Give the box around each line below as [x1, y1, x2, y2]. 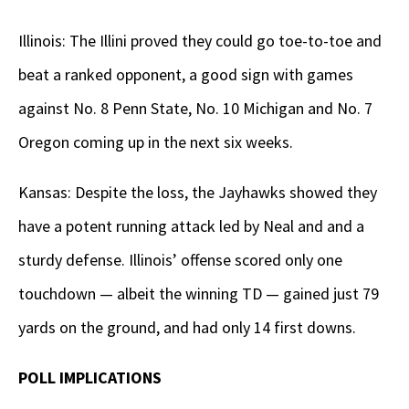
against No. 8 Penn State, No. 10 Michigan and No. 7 [18, 98, 372, 120]
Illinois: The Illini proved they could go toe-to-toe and [18, 30, 382, 52]
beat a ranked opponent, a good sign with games [18, 64, 353, 86]
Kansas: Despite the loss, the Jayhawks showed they [18, 182, 377, 204]
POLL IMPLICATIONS [18, 367, 162, 389]
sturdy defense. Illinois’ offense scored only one [18, 249, 342, 271]
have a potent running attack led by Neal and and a [18, 215, 364, 237]
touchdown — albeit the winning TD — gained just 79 [18, 283, 379, 305]
